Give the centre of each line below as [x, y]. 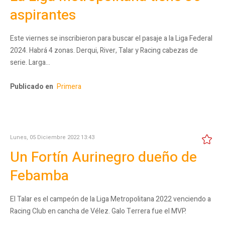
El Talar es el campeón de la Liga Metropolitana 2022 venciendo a [110, 199]
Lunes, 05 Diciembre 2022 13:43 [52, 137]
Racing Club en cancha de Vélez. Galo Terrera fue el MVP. [98, 211]
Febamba [39, 176]
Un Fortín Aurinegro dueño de [103, 157]
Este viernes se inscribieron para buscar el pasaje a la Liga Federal [111, 38]
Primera [69, 86]
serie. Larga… [30, 62]
